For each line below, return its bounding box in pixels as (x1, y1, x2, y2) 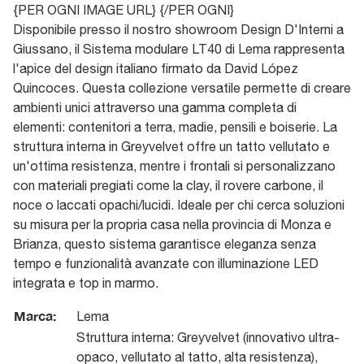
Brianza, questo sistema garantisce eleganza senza (13, 236, 316, 251)
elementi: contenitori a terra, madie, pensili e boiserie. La (13, 119, 337, 134)
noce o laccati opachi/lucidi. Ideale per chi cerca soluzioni (13, 197, 344, 212)
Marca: (14, 307, 56, 323)
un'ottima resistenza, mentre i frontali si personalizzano (13, 158, 336, 173)
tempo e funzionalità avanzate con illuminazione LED (13, 255, 318, 271)
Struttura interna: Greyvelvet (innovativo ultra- (76, 329, 340, 344)
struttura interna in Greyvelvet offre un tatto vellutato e (13, 138, 330, 154)
